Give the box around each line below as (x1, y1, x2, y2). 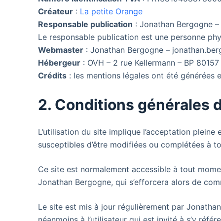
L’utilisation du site (38, 127, 110, 137)
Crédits (38, 71, 67, 80)
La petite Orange (80, 6, 143, 16)
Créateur (38, 6, 74, 16)
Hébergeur (38, 58, 81, 68)
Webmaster (38, 45, 84, 55)
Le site (38, 202, 66, 212)
